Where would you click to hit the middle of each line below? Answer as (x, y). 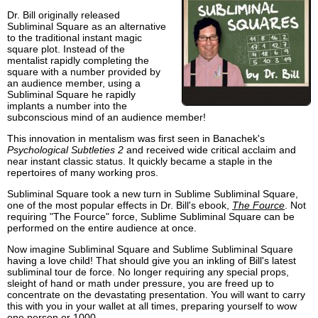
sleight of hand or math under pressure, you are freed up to (141, 284)
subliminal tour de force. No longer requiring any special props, (148, 272)
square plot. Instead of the (66, 49)
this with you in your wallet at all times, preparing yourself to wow (152, 306)
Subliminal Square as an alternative (87, 27)
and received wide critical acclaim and (210, 150)
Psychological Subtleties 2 (65, 150)
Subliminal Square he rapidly (71, 95)
